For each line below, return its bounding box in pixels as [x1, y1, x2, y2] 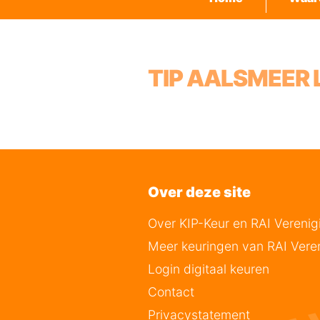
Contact [148, 284, 194, 299]
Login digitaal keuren [148, 261, 269, 276]
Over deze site [159, 184, 251, 201]
